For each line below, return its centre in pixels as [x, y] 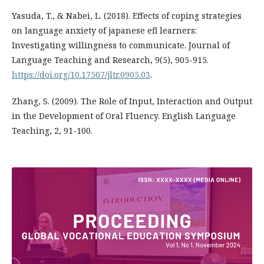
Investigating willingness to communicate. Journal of [121, 45]
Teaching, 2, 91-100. [52, 131]
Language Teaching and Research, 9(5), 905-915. [110, 60]
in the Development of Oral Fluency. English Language [124, 116]
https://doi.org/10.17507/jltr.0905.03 [81, 75]
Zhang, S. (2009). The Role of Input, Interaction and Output [132, 101]
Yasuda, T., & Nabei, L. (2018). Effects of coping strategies [127, 16]
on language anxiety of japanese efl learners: [104, 31]
